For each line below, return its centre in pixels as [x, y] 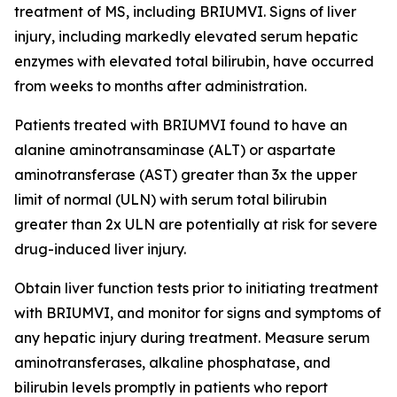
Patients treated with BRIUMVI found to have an [181, 125]
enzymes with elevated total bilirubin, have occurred [194, 61]
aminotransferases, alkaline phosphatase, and [172, 362]
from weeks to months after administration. [160, 86]
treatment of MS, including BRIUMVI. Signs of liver [185, 12]
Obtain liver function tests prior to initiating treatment [196, 288]
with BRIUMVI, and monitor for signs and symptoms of [198, 313]
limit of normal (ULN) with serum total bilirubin [171, 199]
